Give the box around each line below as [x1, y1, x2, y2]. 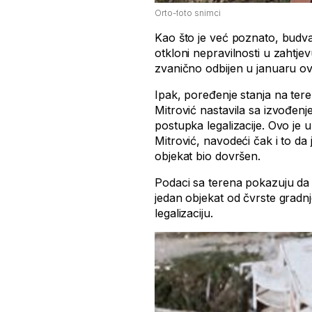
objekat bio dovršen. [155, 149, 261, 164]
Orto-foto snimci [155, 8, 221, 19]
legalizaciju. [155, 206, 213, 221]
